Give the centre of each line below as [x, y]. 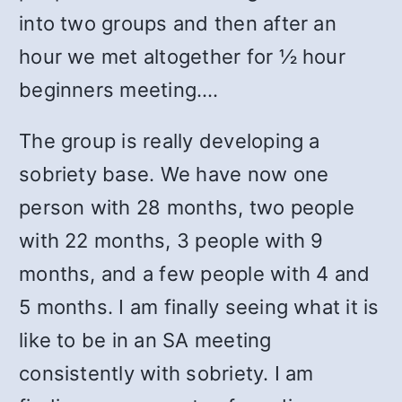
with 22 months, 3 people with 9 [171, 240]
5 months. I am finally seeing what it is [199, 307]
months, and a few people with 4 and [195, 274]
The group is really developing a [170, 141]
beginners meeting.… [119, 90]
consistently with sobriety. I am [166, 373]
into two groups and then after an [178, 23]
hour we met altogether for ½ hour [182, 57]
